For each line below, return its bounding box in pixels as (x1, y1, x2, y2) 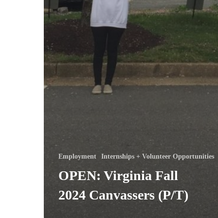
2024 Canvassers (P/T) (58, 187, 188, 202)
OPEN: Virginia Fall (58, 167, 178, 183)
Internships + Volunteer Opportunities (101, 152, 214, 160)
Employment (58, 152, 96, 160)
